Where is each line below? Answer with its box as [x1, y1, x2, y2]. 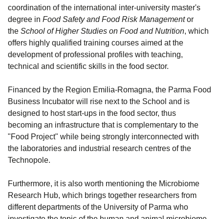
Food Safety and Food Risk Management [43, 15, 187, 23]
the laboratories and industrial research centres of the [8, 144, 191, 153]
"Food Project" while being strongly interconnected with [8, 132, 199, 141]
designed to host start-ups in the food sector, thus [8, 109, 176, 117]
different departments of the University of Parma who [8, 203, 188, 211]
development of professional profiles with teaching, [8, 50, 183, 59]
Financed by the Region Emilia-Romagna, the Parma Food [8, 86, 211, 94]
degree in [8, 15, 43, 23]
